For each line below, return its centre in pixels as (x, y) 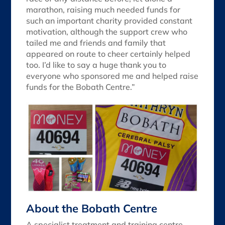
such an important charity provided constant (109, 21)
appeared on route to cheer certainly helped (108, 54)
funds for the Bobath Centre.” (81, 87)
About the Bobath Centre (92, 208)
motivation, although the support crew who (107, 32)
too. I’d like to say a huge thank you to (96, 65)
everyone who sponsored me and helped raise (113, 76)
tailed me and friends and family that (96, 43)
